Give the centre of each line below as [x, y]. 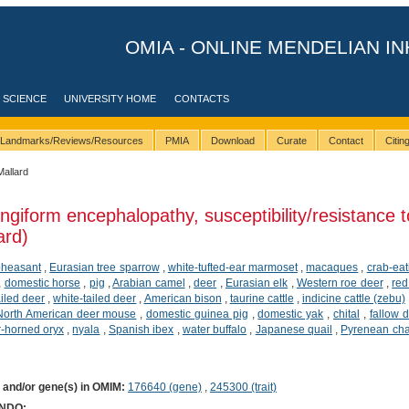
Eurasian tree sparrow [105, 267]
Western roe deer [340, 283]
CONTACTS [202, 99]
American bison [183, 298]
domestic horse [42, 283]
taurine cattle [262, 298]
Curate [291, 141]
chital [346, 314]
